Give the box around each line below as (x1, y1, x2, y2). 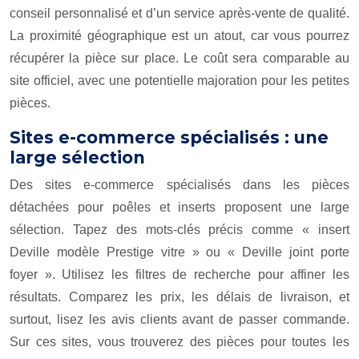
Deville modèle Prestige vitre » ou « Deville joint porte (10, 245, 349, 259)
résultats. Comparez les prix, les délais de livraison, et (10, 290, 349, 304)
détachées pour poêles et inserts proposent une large (10, 200, 349, 214)
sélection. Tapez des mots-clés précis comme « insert (10, 223, 349, 236)
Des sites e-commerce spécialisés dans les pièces (10, 178, 349, 192)
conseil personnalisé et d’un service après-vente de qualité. (10, 6, 349, 20)
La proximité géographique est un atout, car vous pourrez (10, 29, 349, 42)
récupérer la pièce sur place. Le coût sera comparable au (10, 51, 349, 65)
